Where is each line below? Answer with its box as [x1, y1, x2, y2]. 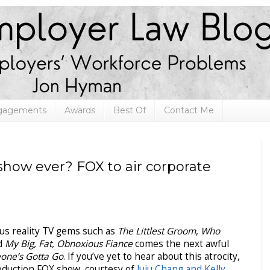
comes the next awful [133, 237, 229, 250]
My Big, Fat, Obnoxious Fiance [5, 237, 133, 250]
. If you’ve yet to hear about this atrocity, [63, 250, 240, 263]
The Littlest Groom [118, 224, 196, 237]
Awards [64, 105, 95, 116]
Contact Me [164, 105, 214, 116]
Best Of [113, 105, 146, 116]
